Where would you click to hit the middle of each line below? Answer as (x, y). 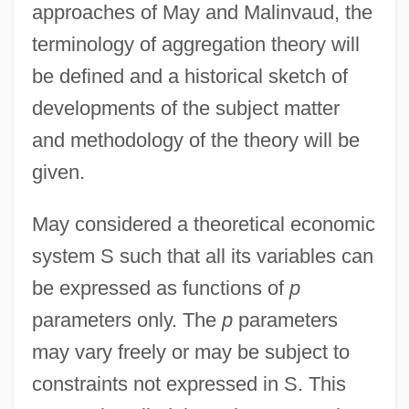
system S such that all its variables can (202, 256)
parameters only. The (126, 320)
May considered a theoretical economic (203, 224)
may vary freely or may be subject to (190, 351)
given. (58, 172)
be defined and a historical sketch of (189, 76)
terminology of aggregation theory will (195, 44)
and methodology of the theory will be (195, 140)
